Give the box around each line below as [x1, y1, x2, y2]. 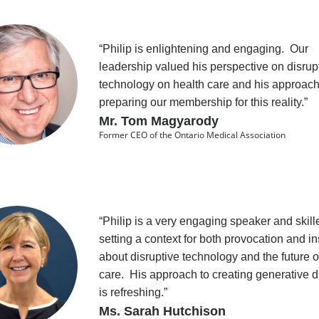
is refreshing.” [98, 286, 167, 299]
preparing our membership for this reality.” [98, 95, 308, 108]
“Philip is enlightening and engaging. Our [98, 42, 308, 55]
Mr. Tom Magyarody [98, 113, 219, 128]
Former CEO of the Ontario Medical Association [98, 128, 286, 141]
